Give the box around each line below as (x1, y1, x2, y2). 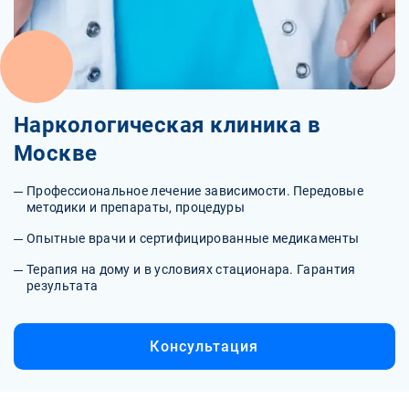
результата (26, 278, 99, 293)
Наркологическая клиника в (14, 111, 321, 138)
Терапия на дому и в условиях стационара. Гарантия (26, 261, 356, 277)
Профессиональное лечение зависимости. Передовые (26, 183, 364, 198)
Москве (14, 140, 98, 166)
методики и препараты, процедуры (26, 199, 245, 215)
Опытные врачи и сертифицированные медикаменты (26, 230, 360, 246)
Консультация (150, 337, 259, 355)
